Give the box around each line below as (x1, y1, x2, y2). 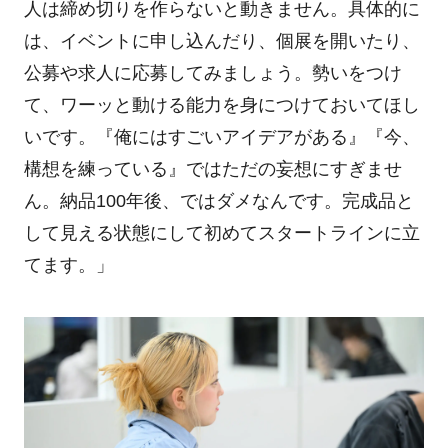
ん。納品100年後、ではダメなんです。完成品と (23, 190, 414, 211)
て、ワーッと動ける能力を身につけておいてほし (23, 94, 420, 115)
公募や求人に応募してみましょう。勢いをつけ (23, 62, 402, 83)
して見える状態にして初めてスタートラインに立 (23, 222, 420, 243)
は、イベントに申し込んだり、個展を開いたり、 (23, 30, 420, 51)
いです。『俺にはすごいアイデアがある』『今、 (23, 126, 420, 147)
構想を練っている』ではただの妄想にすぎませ (23, 158, 402, 179)
